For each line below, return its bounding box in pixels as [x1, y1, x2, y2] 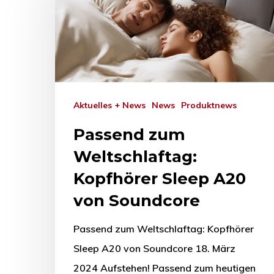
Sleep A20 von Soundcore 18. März [73, 242, 235, 254]
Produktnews [187, 99, 237, 111]
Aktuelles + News [80, 99, 146, 111]
